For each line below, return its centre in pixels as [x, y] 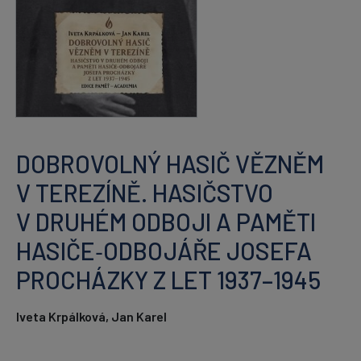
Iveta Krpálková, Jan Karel [91, 316]
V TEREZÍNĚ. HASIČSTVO [145, 192]
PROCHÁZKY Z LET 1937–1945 [168, 279]
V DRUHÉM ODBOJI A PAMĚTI [166, 221]
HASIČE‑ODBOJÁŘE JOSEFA [164, 250]
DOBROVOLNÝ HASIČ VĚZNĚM [170, 163]
